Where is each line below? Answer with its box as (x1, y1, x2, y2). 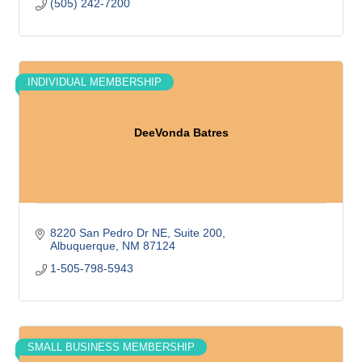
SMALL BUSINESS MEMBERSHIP (27, 341, 195, 353)
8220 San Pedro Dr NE (49, 226, 167, 239)
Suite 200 (173, 226, 222, 239)
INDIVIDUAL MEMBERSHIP (27, 76, 162, 88)
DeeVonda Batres (133, 125, 229, 139)
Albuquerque (49, 239, 116, 252)
